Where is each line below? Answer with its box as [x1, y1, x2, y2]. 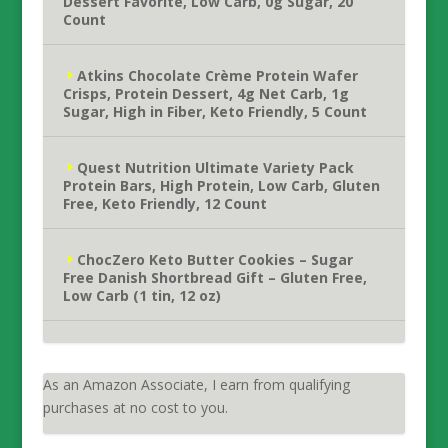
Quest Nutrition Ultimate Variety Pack [76, 158, 354, 177]
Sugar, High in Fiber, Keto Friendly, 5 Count [62, 102, 367, 121]
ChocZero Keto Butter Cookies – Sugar [76, 250, 353, 269]
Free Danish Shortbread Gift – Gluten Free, [62, 268, 367, 287]
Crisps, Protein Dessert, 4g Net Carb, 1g [62, 84, 349, 103]
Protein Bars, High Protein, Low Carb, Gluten [62, 176, 380, 195]
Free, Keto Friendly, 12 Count [62, 194, 267, 213]
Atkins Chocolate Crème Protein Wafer [76, 66, 358, 85]
